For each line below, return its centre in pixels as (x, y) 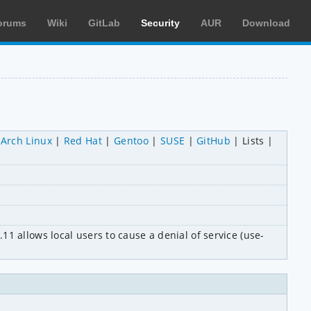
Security (160, 23)
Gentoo (131, 140)
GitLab (104, 23)
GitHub (214, 140)
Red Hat (83, 140)
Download (266, 23)
